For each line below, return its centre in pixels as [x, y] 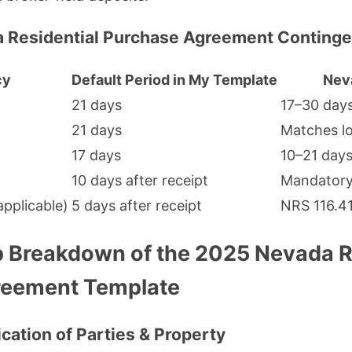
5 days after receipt [137, 205]
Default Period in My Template [174, 79]
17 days [96, 155]
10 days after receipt [140, 180]
